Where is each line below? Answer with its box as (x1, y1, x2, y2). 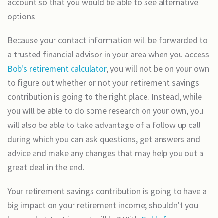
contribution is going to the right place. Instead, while (7, 91, 202, 102)
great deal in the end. (7, 162, 85, 173)
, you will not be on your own (106, 63, 209, 74)
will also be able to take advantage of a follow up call (7, 119, 200, 130)
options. (7, 11, 37, 22)
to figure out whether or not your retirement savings (7, 77, 199, 88)
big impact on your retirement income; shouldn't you (7, 200, 198, 211)
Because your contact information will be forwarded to (7, 35, 208, 46)
